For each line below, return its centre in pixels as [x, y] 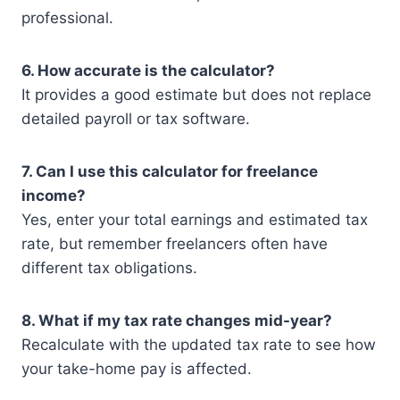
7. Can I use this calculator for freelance [170, 172]
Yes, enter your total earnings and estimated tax [195, 220]
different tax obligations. [109, 268]
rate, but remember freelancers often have [175, 244]
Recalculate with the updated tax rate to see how [199, 345]
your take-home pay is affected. [137, 369]
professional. [67, 18]
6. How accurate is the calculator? [148, 71]
